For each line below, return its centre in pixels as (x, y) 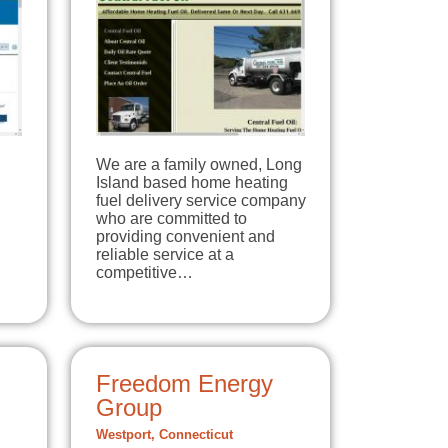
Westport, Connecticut (164, 434)
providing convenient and (185, 236)
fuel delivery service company (201, 200)
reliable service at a (165, 254)
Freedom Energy (184, 383)
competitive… (144, 272)
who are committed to (171, 218)
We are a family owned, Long (199, 164)
